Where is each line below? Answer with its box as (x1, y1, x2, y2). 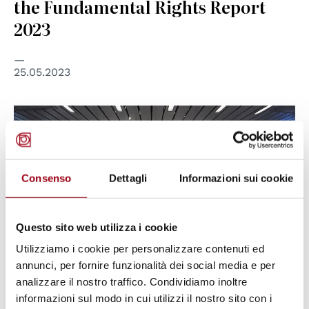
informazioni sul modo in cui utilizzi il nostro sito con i (16, 292, 272, 304)
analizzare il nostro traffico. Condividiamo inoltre (16, 275, 248, 288)
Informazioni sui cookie (179, 172, 293, 184)
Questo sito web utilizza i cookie (16, 221, 178, 233)
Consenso (21, 172, 72, 184)
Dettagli (109, 172, 147, 184)
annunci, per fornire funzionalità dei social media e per (16, 259, 275, 271)
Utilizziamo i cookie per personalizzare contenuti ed (16, 242, 264, 255)
